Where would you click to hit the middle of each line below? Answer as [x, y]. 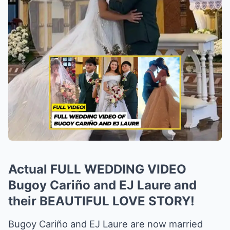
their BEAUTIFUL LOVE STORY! [101, 201]
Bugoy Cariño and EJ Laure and [102, 185]
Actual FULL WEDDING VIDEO [97, 169]
